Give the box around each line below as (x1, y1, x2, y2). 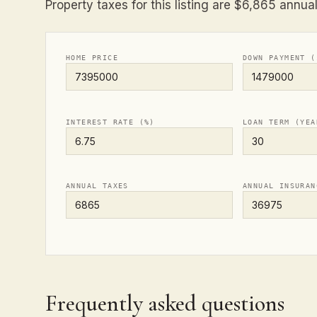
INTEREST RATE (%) (66, 117, 155, 126)
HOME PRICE (66, 54, 118, 62)
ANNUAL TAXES (66, 182, 129, 190)
